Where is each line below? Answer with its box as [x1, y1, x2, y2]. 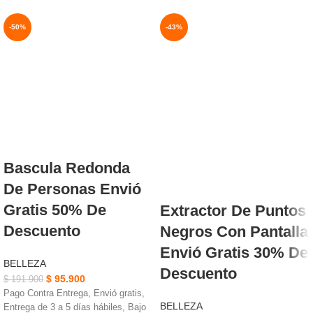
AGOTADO [165, 50, 200, 59]
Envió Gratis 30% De [160, 243, 308, 261]
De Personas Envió [3, 180, 141, 198]
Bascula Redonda [3, 159, 130, 177]
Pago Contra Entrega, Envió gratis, [3, 288, 145, 298]
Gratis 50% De [3, 201, 106, 219]
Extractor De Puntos [160, 201, 306, 219]
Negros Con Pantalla [160, 222, 308, 240]
